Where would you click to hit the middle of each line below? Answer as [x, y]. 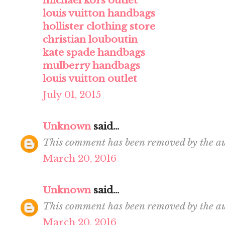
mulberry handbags [91, 66]
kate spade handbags [94, 53]
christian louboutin [90, 40]
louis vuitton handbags [99, 14]
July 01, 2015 [72, 95]
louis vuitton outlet [90, 79]
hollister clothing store [99, 27]
